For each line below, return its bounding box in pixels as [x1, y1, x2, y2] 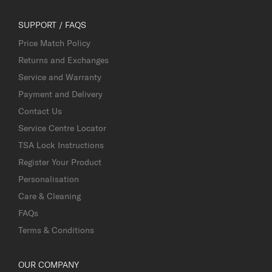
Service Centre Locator [18, 123, 106, 134]
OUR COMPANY [18, 259, 79, 271]
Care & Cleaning [18, 191, 81, 202]
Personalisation [18, 174, 79, 185]
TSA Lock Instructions [18, 140, 104, 151]
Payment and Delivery [18, 89, 103, 100]
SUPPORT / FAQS [18, 19, 86, 31]
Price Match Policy [18, 38, 90, 49]
